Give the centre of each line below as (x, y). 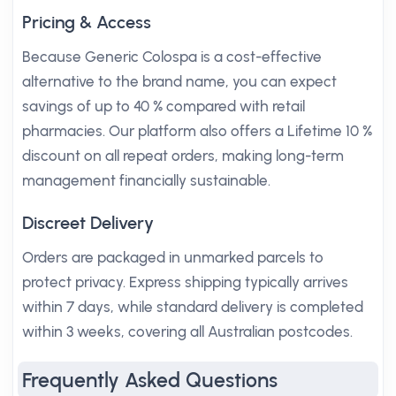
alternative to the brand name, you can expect (179, 81)
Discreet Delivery (88, 223)
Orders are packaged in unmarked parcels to (173, 257)
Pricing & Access (87, 22)
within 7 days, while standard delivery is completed (193, 307)
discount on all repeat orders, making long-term (183, 156)
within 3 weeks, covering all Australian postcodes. (187, 331)
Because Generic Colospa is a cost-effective (172, 57)
